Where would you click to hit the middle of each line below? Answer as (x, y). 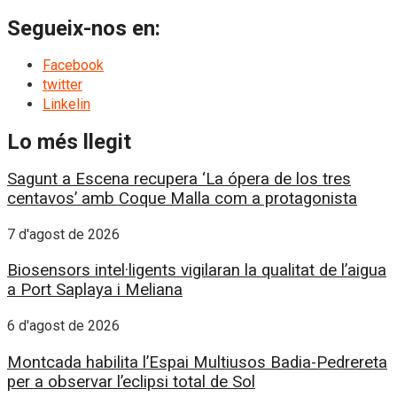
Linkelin (66, 105)
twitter (62, 85)
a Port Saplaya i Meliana (95, 290)
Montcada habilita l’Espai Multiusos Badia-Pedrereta (197, 362)
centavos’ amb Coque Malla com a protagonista (182, 198)
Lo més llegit (69, 142)
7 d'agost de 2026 (63, 234)
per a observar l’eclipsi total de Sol (131, 381)
